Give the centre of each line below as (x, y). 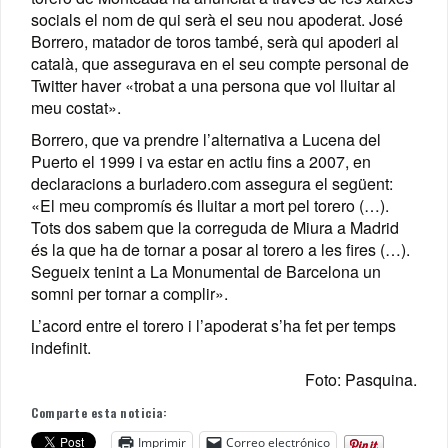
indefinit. (61, 348)
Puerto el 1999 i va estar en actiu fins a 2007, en (201, 162)
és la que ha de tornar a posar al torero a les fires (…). (220, 250)
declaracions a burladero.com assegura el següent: (212, 184)
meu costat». (76, 108)
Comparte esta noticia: (99, 413)
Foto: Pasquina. (361, 380)
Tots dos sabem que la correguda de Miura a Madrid (215, 228)
